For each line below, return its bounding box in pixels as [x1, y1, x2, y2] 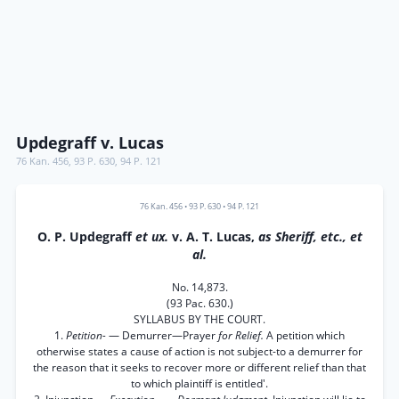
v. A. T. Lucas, [171, 229, 258, 245]
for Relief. [218, 328, 266, 343]
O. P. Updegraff [37, 229, 135, 245]
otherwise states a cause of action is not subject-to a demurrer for [37, 344, 362, 359]
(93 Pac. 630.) [166, 296, 233, 311]
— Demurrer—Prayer [109, 328, 218, 343]
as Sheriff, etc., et [257, 229, 362, 245]
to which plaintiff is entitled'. [131, 376, 268, 391]
